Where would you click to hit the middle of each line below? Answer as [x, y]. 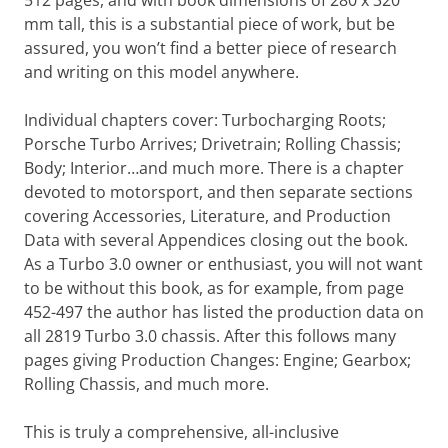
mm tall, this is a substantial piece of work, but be [209, 24]
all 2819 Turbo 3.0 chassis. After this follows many [210, 336]
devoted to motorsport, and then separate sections [218, 192]
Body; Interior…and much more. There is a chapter [214, 168]
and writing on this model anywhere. [161, 72]
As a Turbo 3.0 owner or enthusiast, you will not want [223, 264]
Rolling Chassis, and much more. [146, 384]
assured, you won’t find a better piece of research [210, 48]
